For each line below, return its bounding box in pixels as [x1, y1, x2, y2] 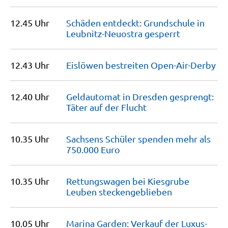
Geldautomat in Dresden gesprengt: [66, 91, 214, 102]
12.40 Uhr [10, 91, 49, 102]
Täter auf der [66, 102, 121, 112]
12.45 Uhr [10, 17, 49, 28]
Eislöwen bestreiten [66, 60, 151, 70]
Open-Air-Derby [151, 60, 216, 70]
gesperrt [145, 28, 180, 39]
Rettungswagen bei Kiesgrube [66, 176, 189, 186]
